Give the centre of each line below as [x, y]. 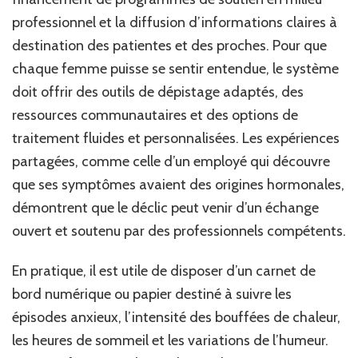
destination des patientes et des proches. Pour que [169, 46]
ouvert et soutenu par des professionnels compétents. [179, 231]
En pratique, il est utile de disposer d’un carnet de [164, 271]
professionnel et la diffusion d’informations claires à [175, 23]
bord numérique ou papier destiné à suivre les [152, 294]
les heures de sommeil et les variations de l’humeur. [170, 341]
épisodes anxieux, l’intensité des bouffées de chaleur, [176, 318]
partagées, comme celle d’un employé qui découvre [171, 162]
